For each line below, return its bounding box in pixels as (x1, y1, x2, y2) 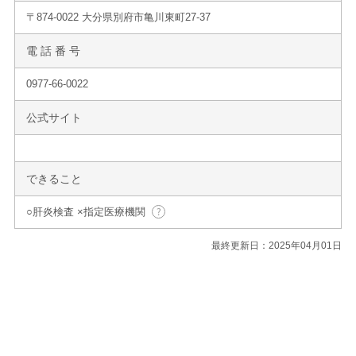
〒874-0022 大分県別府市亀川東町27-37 (26, 10, 211, 23)
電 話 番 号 (26, 44, 80, 57)
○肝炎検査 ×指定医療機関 (26, 205, 145, 218)
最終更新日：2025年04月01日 (211, 239, 342, 251)
